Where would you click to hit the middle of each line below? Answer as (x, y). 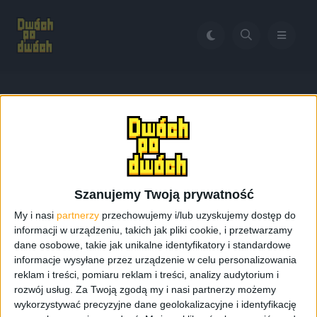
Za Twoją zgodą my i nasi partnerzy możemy (176, 289)
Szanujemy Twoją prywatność (164, 194)
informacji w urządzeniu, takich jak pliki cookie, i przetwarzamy (153, 230)
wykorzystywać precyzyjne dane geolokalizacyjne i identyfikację (155, 304)
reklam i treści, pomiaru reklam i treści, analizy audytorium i (146, 274)
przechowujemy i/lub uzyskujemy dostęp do (197, 215)
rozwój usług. (44, 289)
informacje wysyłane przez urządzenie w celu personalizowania (155, 259)
